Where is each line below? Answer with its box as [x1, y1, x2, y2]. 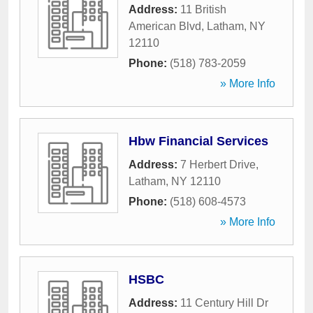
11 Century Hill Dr [180, 297, 268, 309]
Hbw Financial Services [129, 134, 268, 148]
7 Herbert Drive [180, 159, 256, 170]
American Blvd [129, 20, 201, 32]
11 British [180, 3, 226, 15]
